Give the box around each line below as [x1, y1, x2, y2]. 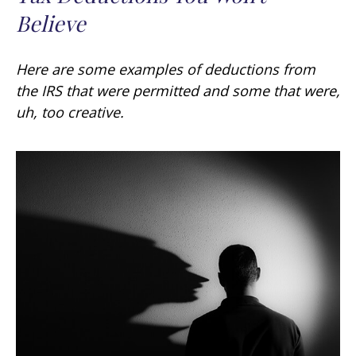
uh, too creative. [16, 102, 124, 122]
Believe [16, 8, 86, 37]
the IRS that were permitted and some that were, [16, 80, 340, 100]
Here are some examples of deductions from [16, 59, 315, 79]
